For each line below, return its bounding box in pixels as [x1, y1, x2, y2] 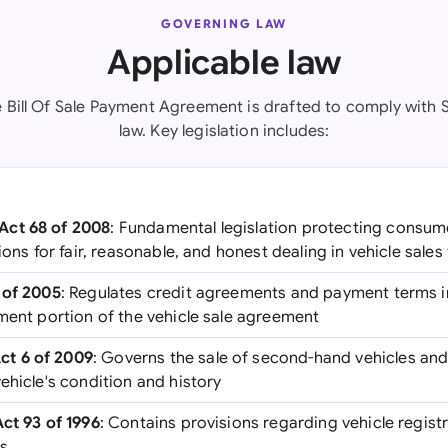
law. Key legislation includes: [118, 121, 330, 141]
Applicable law [106, 41, 342, 84]
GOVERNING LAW [161, 16, 287, 31]
